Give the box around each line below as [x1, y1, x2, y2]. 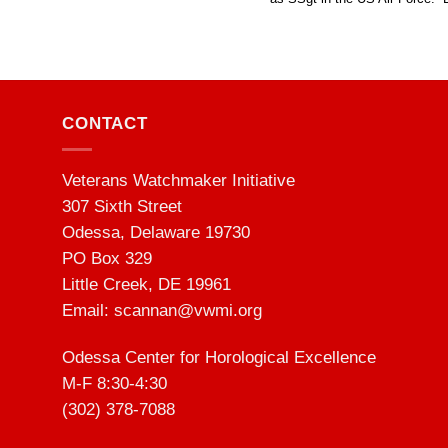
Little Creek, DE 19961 [62, 274, 231, 294]
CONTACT [62, 113, 148, 133]
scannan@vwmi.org [114, 300, 262, 320]
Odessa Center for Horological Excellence [62, 348, 376, 368]
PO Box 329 [62, 248, 152, 268]
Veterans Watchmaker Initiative [62, 170, 295, 190]
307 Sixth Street [62, 196, 182, 216]
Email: [62, 300, 114, 320]
